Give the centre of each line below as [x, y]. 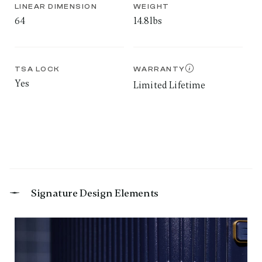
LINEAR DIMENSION [56, 7]
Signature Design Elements [95, 193]
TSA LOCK [37, 69]
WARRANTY [159, 69]
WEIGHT [151, 7]
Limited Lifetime [170, 86]
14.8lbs [148, 21]
